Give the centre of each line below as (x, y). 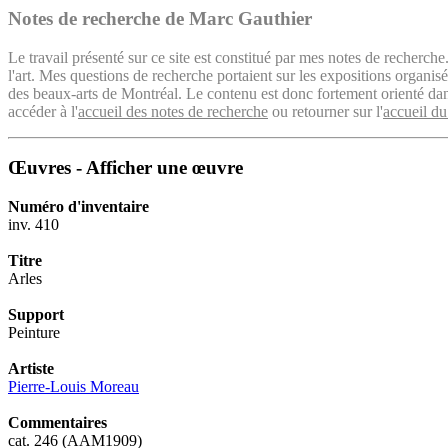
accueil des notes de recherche (173, 111)
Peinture (34, 333)
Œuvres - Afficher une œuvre (125, 168)
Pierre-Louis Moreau (73, 387)
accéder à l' (43, 111)
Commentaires (57, 423)
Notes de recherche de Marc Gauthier (160, 18)
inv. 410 (33, 225)
